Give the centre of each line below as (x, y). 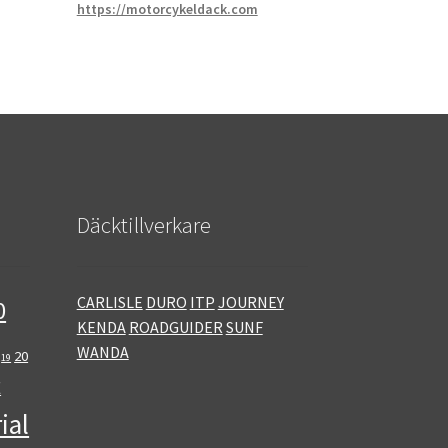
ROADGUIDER (175, 326)
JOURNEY (250, 301)
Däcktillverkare (143, 225)
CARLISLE (109, 301)
